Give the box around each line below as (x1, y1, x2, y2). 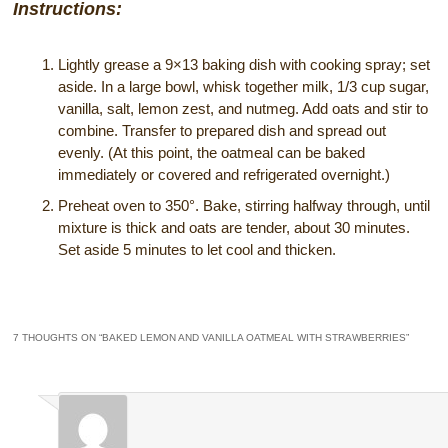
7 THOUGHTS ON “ (13, 332, 103, 344)
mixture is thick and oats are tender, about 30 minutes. (58, 218, 411, 236)
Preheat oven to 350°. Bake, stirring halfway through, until (58, 196, 431, 214)
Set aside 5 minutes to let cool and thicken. (58, 240, 337, 258)
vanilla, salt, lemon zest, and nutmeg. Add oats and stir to (58, 99, 429, 117)
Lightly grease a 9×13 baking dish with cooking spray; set (58, 55, 431, 73)
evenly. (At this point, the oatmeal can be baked (58, 143, 366, 161)
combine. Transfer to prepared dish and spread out (58, 121, 387, 139)
